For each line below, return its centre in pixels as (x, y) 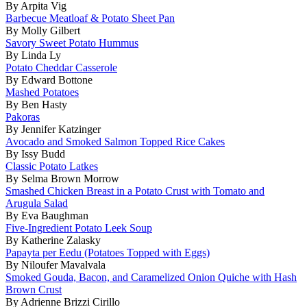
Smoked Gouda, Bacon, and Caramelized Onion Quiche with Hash (151, 277)
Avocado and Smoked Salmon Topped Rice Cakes (115, 141)
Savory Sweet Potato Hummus (72, 42)
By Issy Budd (35, 153)
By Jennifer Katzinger (53, 129)
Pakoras (23, 116)
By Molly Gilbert (43, 30)
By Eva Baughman (47, 215)
